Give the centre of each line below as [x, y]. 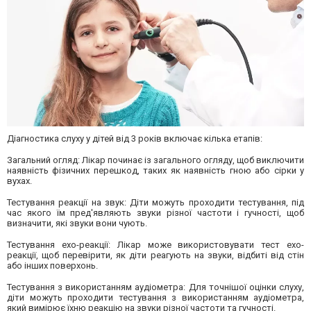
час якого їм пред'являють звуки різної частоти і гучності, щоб [155, 212]
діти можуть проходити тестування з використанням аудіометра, [155, 297]
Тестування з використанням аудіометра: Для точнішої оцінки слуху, [155, 287]
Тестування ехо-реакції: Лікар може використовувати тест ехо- [155, 244]
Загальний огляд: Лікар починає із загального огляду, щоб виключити [155, 160]
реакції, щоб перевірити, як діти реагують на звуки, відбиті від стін [155, 255]
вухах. [19, 180]
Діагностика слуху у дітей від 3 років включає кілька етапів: [135, 138]
